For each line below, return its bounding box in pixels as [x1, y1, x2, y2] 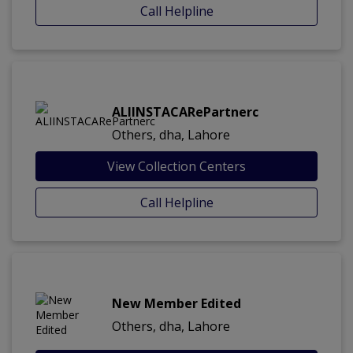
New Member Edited [112, 295, 241, 313]
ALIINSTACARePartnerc [112, 103, 258, 121]
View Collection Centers [107, 158, 246, 176]
